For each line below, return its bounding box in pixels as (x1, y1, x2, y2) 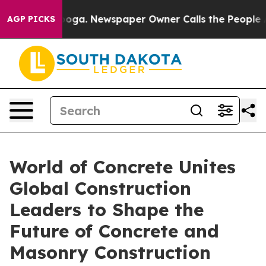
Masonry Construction (9, 241, 211, 264)
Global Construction (9, 177, 191, 199)
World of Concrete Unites (9, 156, 236, 178)
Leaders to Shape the (9, 198, 204, 221)
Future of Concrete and (9, 220, 219, 242)
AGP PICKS (7, 14, 55, 24)
